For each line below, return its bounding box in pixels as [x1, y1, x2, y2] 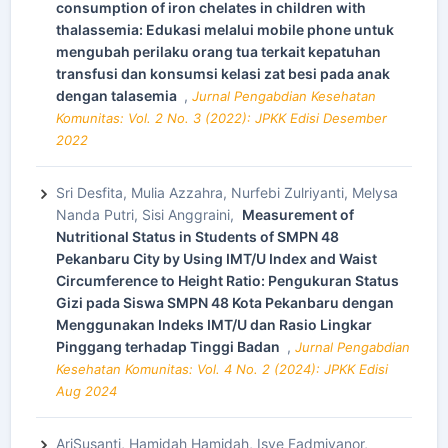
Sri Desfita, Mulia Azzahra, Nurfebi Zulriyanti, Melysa [56, 184, 398, 201]
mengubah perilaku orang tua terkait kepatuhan [56, 43, 381, 60]
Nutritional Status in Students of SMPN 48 [56, 228, 339, 245]
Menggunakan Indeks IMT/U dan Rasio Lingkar [56, 316, 372, 333]
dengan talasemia [56, 87, 180, 104]
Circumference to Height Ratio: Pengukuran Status [56, 272, 399, 289]
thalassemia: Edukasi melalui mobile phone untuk [56, 21, 394, 38]
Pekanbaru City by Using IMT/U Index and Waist [56, 250, 377, 267]
